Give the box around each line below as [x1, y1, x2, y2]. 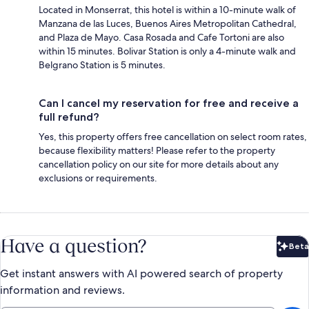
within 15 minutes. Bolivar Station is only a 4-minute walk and [39, 44, 296, 57]
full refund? [39, 110, 99, 123]
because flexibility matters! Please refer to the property [39, 143, 275, 157]
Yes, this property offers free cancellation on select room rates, [39, 130, 307, 143]
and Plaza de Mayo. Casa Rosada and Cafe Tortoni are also [39, 30, 284, 43]
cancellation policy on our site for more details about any [39, 157, 279, 170]
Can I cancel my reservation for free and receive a [39, 96, 299, 110]
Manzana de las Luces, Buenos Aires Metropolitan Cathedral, [39, 17, 297, 30]
